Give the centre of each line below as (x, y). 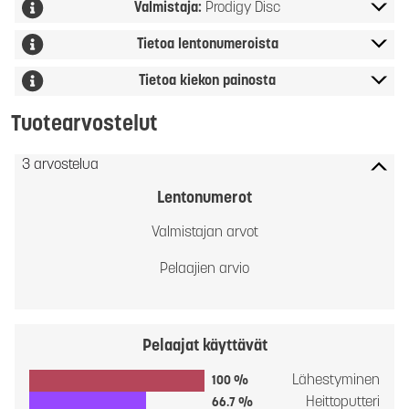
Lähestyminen (336, 381)
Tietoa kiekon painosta (207, 81)
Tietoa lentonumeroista (207, 45)
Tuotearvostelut (84, 125)
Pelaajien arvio (204, 269)
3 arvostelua (60, 165)
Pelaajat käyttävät (204, 346)
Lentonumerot (204, 199)
